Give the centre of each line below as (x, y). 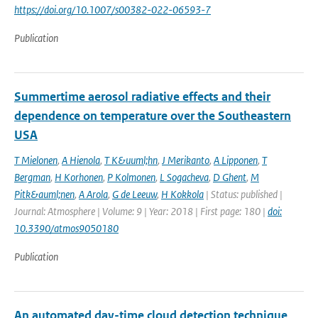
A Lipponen (236, 160)
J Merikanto (186, 160)
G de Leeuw (135, 194)
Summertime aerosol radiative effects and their (142, 97)
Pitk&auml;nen (44, 194)
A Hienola (81, 160)
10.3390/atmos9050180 (66, 228)
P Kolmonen (131, 177)
